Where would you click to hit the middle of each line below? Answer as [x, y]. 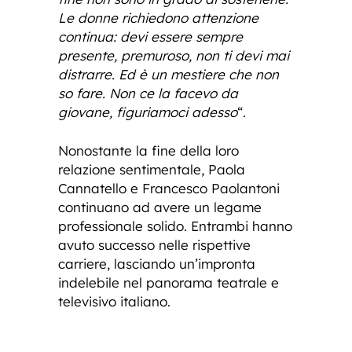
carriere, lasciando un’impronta [157, 264]
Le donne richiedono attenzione [158, 18]
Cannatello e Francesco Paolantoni [169, 189]
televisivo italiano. [114, 302]
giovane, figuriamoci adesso [148, 112]
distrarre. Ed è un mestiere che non [169, 75]
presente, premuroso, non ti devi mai [174, 56]
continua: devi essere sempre [150, 37]
